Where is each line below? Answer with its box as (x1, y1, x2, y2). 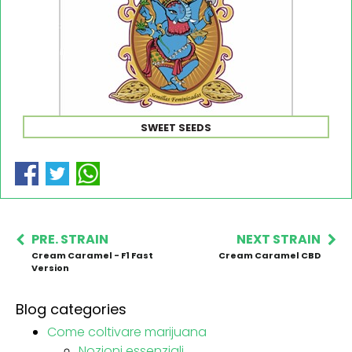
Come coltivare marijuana (47, 322, 207, 341)
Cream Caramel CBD (218, 248, 321, 262)
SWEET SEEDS (141, 120, 211, 134)
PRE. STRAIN (31, 229, 108, 248)
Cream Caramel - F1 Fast (31, 248, 153, 262)
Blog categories (16, 299, 126, 319)
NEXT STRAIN (236, 229, 321, 248)
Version (31, 261, 69, 274)
